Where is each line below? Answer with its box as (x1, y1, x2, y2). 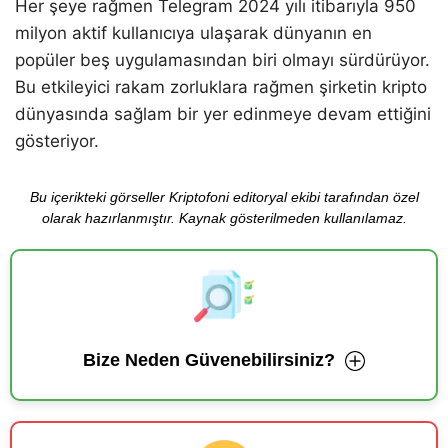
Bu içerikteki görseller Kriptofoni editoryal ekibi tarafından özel (29, 189, 419, 206)
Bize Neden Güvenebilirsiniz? (83, 350, 335, 371)
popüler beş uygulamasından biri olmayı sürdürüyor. (15, 50, 430, 71)
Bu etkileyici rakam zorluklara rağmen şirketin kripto (15, 77, 427, 98)
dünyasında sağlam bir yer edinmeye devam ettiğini (15, 104, 431, 125)
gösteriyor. (15, 131, 99, 152)
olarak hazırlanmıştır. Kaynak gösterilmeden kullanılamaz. (41, 210, 407, 227)
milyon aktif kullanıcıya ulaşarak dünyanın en (15, 23, 372, 44)
